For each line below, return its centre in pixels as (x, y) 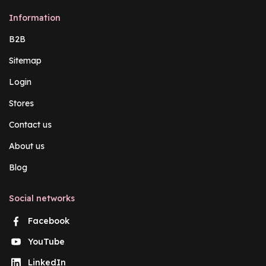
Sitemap (25, 60)
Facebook (49, 221)
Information (35, 18)
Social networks (42, 198)
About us (27, 146)
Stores (21, 103)
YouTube (46, 241)
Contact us (30, 124)
